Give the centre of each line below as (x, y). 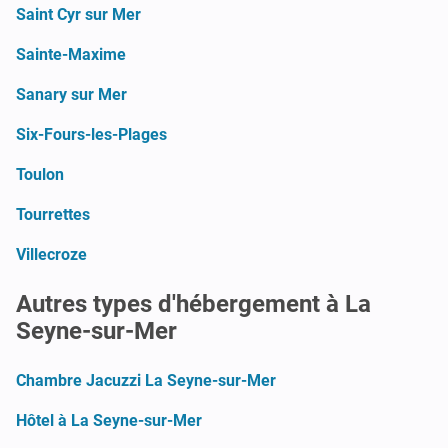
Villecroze (51, 254)
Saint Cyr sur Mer (78, 14)
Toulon (40, 174)
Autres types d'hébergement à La (193, 303)
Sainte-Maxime (71, 54)
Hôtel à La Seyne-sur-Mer (109, 420)
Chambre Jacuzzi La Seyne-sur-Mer (146, 380)
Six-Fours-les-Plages (91, 134)
